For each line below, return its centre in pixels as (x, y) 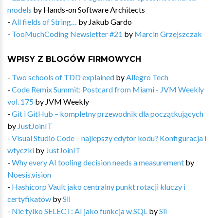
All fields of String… (44, 21)
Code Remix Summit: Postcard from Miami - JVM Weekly (108, 89)
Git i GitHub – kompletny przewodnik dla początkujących (108, 113)
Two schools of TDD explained (63, 77)
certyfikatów (29, 199)
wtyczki (21, 150)
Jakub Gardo (110, 21)
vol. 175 (20, 101)
